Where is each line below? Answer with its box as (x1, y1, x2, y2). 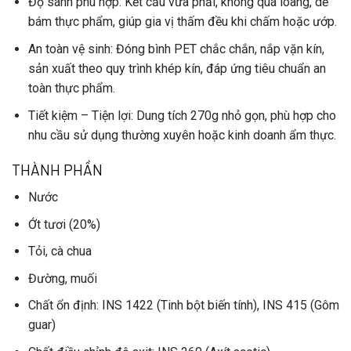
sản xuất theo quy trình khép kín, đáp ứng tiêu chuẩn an (27, 61, 326, 77)
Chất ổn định (27, 298, 96, 313)
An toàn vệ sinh (27, 42, 110, 57)
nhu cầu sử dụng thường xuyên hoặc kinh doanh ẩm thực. (27, 127, 336, 143)
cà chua (50, 244, 92, 259)
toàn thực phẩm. (27, 81, 115, 96)
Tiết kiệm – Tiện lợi (27, 107, 131, 123)
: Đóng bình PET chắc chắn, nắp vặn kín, (110, 42, 324, 57)
